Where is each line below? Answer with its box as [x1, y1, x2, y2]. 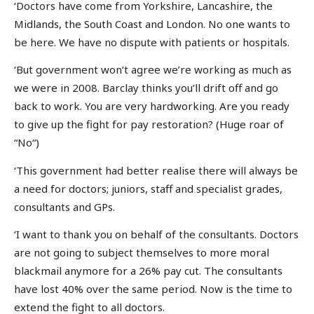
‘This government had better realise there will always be [14, 163, 298, 177]
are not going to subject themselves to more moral [14, 245, 269, 260]
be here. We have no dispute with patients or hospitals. [14, 34, 289, 49]
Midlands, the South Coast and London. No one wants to [14, 16, 290, 31]
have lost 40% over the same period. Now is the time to [14, 282, 292, 296]
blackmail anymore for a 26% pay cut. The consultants [14, 264, 282, 278]
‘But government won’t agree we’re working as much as [14, 62, 292, 77]
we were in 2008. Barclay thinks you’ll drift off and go [14, 81, 278, 95]
